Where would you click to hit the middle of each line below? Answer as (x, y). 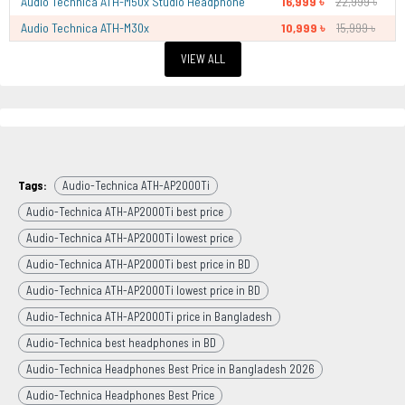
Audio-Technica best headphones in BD (121, 343)
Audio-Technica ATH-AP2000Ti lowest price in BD (143, 290)
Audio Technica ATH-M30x (85, 28)
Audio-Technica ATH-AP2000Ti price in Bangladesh (149, 316)
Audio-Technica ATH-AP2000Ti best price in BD (138, 264)
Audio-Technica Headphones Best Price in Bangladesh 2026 (170, 369)
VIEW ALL (202, 59)
